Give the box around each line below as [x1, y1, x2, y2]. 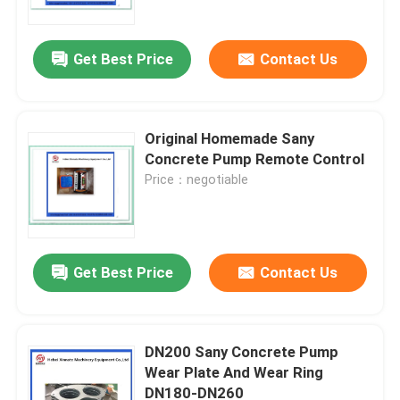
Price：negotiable [145, 172, 249, 187]
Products [31, 329, 95, 347]
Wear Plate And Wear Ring [145, 363, 324, 382]
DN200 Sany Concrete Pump [145, 343, 339, 362]
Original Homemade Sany [145, 129, 315, 148]
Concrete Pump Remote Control [145, 150, 365, 169]
